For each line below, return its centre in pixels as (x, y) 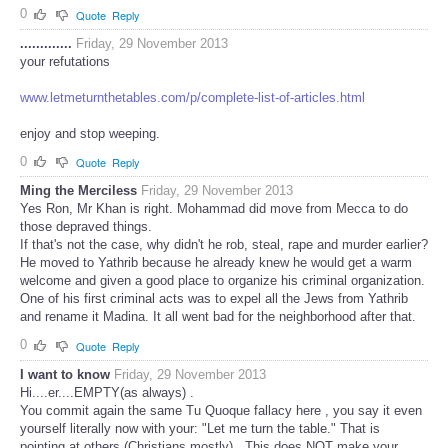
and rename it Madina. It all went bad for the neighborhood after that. (218, 317)
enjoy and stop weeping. (90, 133)
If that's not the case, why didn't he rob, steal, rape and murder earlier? (224, 245)
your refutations (65, 61)
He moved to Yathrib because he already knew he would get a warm (216, 263)
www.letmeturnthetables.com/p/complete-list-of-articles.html (192, 97)
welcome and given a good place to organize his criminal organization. (222, 281)
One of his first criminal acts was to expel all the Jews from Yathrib (214, 299)
